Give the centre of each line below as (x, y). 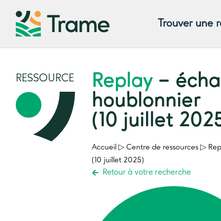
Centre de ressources (162, 147)
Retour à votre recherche (147, 173)
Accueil (104, 147)
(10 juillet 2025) (118, 160)
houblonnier (146, 101)
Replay (122, 82)
